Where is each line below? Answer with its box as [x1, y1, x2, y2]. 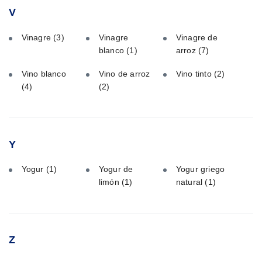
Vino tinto [175, 68, 215, 78]
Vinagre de [175, 33, 218, 43]
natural [175, 177, 205, 187]
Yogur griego [175, 164, 225, 174]
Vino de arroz [98, 68, 150, 78]
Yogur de [98, 164, 133, 174]
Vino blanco [21, 68, 66, 78]
